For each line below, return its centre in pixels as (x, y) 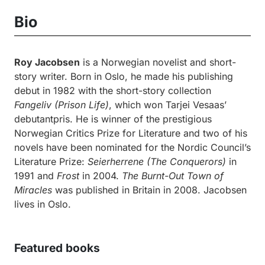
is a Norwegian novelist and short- (158, 62)
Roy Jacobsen (47, 62)
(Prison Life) (82, 105)
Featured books (57, 248)
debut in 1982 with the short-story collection (113, 91)
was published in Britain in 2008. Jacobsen (149, 190)
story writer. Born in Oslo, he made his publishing (124, 76)
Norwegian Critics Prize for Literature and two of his (131, 133)
